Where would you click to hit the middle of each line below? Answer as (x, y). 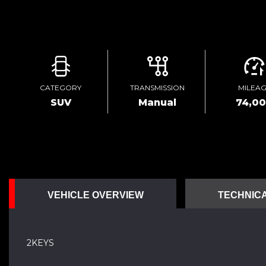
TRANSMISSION (158, 88)
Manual (158, 102)
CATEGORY (61, 88)
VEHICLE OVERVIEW (96, 195)
